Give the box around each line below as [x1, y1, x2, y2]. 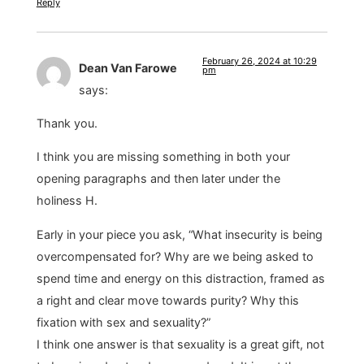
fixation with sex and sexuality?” [36, 314, 210, 329]
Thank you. [36, 115, 97, 130]
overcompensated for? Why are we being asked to [36, 249, 314, 263]
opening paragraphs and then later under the [36, 171, 280, 186]
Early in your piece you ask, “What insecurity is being [36, 227, 323, 241]
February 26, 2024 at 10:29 [201, 54, 317, 67]
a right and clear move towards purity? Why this [36, 292, 299, 307]
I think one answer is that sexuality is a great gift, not [36, 336, 324, 351]
